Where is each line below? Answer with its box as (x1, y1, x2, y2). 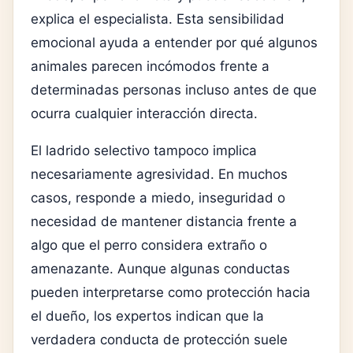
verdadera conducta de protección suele (31, 332, 288, 348)
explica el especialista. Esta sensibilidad (31, 11, 284, 28)
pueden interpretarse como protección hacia (31, 284, 310, 301)
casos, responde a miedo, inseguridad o (31, 190, 285, 206)
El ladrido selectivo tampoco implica (31, 143, 257, 159)
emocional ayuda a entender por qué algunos (31, 35, 318, 51)
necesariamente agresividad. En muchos (31, 166, 288, 183)
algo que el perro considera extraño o (31, 237, 267, 254)
